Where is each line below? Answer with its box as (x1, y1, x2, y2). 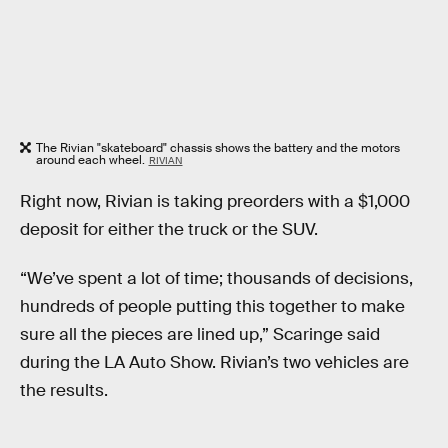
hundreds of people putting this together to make (20, 296, 405, 318)
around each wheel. (36, 152, 145, 169)
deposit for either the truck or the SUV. (20, 218, 318, 240)
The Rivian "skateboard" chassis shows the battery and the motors (36, 140, 400, 157)
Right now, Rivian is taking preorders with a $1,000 (20, 190, 410, 212)
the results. (20, 380, 108, 402)
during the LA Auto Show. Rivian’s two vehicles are (20, 352, 409, 374)
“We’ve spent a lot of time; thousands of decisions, (20, 268, 413, 290)
